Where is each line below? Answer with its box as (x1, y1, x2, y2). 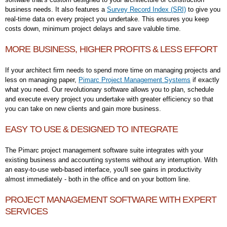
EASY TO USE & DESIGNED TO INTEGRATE (5, 124, 180, 134)
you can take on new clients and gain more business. (5, 105, 161, 112)
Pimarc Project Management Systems (79, 76, 191, 84)
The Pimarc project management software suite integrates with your (5, 146, 203, 154)
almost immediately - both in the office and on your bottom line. (5, 175, 193, 183)
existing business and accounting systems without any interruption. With (5, 156, 217, 164)
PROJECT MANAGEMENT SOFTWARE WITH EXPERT (5, 195, 216, 205)
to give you (186, 6, 220, 13)
